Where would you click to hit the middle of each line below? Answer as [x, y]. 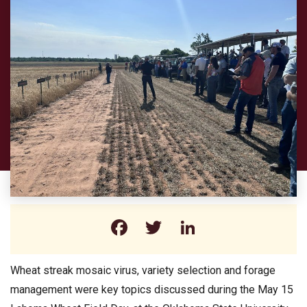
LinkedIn [239, 227]
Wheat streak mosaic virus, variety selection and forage [143, 270]
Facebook [176, 227]
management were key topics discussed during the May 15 [152, 289]
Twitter [198, 227]
